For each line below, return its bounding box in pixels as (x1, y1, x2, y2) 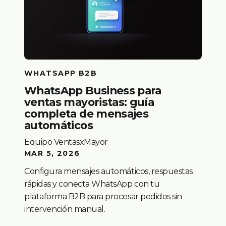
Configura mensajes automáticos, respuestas (24, 166, 193, 177)
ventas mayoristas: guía (24, 95, 154, 109)
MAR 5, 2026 (24, 149, 80, 158)
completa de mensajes (24, 107, 149, 121)
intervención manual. (24, 204, 105, 214)
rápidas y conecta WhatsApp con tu (24, 179, 160, 189)
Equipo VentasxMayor (24, 137, 108, 147)
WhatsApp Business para (24, 84, 161, 97)
